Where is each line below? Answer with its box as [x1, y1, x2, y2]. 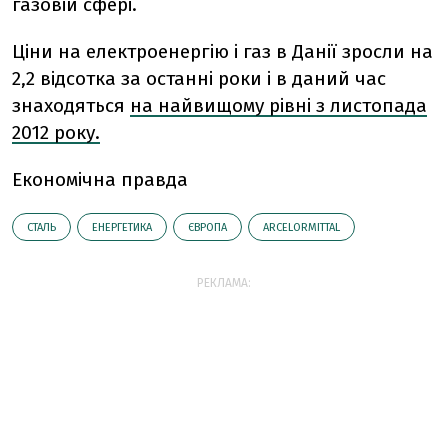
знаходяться [12, 93, 130, 117]
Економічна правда [12, 167, 188, 191]
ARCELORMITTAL [263, 220, 340, 234]
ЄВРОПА [188, 220, 227, 234]
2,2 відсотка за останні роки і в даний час [12, 66, 386, 90]
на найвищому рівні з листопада [130, 93, 427, 117]
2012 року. [12, 120, 100, 144]
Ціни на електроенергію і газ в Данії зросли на [12, 39, 433, 63]
